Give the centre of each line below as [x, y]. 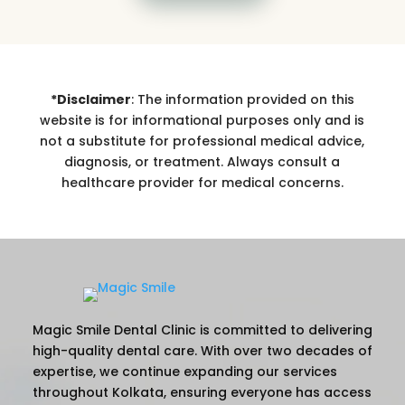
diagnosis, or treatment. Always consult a [202, 162]
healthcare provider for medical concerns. [202, 183]
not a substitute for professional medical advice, [202, 141]
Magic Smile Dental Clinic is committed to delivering [202, 330]
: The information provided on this [242, 100]
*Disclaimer [90, 100]
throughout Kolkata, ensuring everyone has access [202, 393]
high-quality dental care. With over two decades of [202, 351]
